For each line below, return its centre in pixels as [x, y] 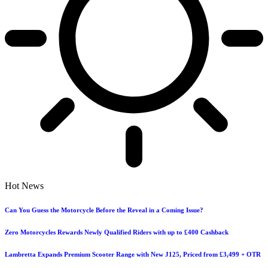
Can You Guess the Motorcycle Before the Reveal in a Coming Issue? [104, 210]
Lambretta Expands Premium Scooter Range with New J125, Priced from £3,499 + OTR [133, 254]
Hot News [24, 186]
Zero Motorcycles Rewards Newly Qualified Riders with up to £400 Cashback [117, 232]
